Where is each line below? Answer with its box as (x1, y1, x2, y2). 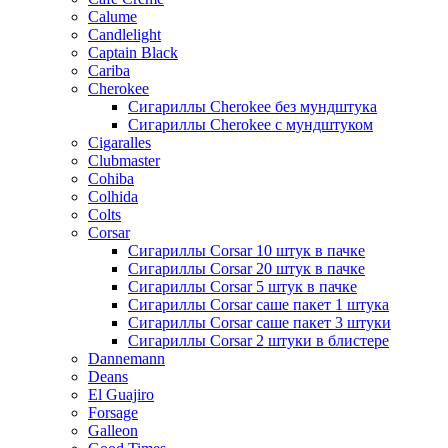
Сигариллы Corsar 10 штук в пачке (128, 241, 365, 259)
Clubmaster (88, 151, 160, 169)
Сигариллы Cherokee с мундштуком (128, 115, 373, 133)
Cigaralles (88, 133, 151, 151)
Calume (88, 7, 137, 25)
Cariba (88, 61, 130, 79)
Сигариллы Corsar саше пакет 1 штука (128, 295, 389, 313)
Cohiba (88, 169, 134, 187)
